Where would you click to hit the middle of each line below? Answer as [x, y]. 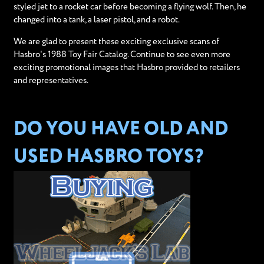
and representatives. [51, 81]
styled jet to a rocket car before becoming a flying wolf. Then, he [130, 7]
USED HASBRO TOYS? [108, 157]
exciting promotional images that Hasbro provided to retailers [126, 68]
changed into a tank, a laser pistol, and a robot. [96, 20]
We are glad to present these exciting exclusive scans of [116, 42]
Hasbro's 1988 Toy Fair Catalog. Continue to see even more [122, 55]
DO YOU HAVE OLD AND [121, 129]
